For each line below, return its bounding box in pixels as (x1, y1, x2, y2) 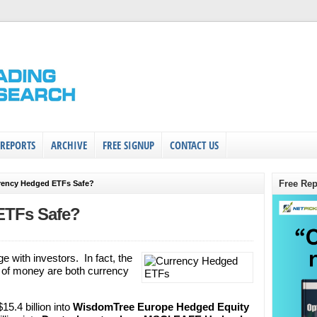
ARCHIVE (51, 138, 87, 152)
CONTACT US (170, 138, 219, 152)
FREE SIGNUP (103, 138, 154, 152)
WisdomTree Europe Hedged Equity (73, 301, 249, 313)
